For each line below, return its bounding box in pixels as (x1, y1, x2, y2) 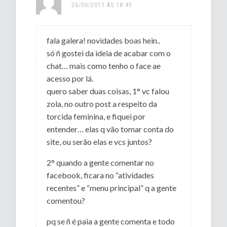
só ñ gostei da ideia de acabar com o (47, 48, 171, 58)
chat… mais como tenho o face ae (47, 60, 161, 70)
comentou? (47, 195, 86, 205)
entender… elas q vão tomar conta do (47, 124, 174, 134)
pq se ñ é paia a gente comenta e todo (47, 216, 175, 226)
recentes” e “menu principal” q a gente (47, 182, 177, 193)
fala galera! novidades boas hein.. (47, 35, 161, 45)
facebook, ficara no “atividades (47, 170, 155, 180)
